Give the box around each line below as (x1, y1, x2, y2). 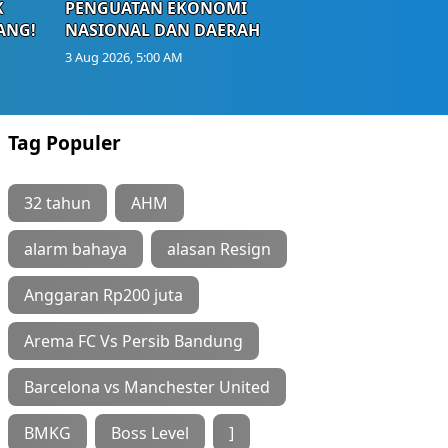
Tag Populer (8, 128, 121, 156)
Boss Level (111, 421, 189, 444)
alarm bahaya (24, 237, 127, 260)
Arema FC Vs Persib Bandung (24, 329, 243, 352)
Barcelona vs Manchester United (24, 375, 270, 398)
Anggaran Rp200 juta (24, 283, 183, 306)
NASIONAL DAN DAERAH (64, 18, 260, 41)
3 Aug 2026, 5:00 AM (64, 47, 183, 66)
